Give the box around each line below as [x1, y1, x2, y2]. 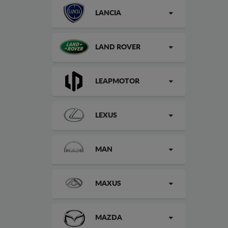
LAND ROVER [95, 44, 140, 51]
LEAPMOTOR [95, 78, 139, 85]
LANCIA [95, 10, 121, 17]
